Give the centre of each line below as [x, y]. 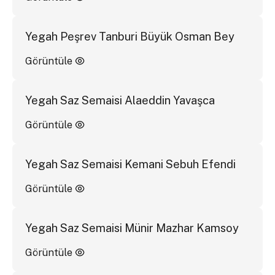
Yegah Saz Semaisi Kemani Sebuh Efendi [130, 164]
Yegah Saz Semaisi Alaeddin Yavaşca [120, 100]
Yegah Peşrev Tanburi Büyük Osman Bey [130, 36]
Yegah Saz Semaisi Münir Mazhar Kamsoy [132, 228]
